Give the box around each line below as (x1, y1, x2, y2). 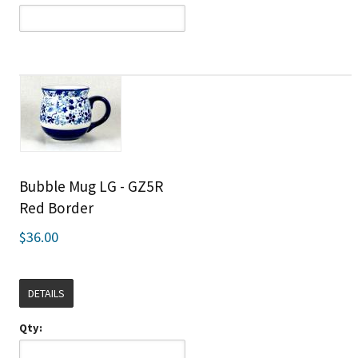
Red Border (19, 198, 94, 217)
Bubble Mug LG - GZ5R (19, 177, 164, 196)
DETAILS (28, 286, 66, 300)
